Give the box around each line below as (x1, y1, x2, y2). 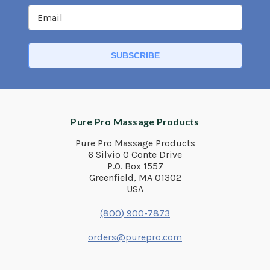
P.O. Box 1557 (107, 160, 163, 172)
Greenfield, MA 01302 (89, 172, 181, 184)
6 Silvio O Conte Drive (88, 149, 182, 161)
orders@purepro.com (88, 231, 182, 243)
